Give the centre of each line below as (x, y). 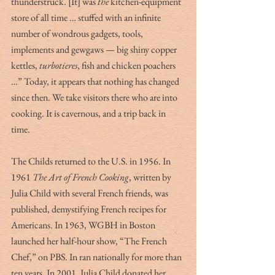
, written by (151, 177)
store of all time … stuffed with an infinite (87, 17)
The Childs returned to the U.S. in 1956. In (92, 161)
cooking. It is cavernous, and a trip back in (89, 113)
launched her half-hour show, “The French (90, 241)
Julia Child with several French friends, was (91, 193)
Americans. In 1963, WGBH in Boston (84, 225)
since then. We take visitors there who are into (95, 97)
